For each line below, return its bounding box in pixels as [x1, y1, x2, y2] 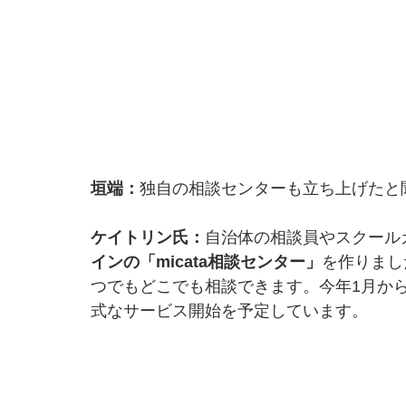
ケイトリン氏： [91, 227, 205, 246]
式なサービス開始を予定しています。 [91, 301, 368, 320]
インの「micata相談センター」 [91, 252, 322, 271]
